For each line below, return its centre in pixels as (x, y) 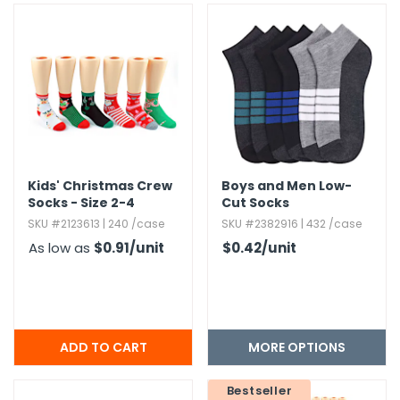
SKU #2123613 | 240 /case (96, 224)
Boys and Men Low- (287, 186)
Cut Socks (255, 203)
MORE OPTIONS (297, 347)
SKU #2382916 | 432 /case (292, 224)
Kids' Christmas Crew (100, 186)
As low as (61, 248)
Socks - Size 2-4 (81, 203)
